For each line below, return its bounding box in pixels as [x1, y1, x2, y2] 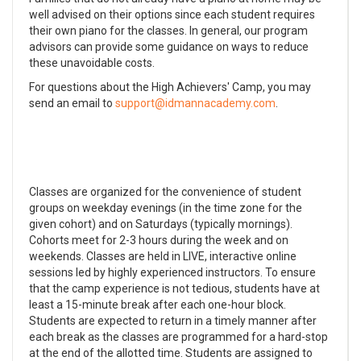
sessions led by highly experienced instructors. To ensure [29, 265, 316, 279]
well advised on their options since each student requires [29, 7, 315, 21]
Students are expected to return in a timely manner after [29, 313, 317, 327]
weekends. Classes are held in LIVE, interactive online [29, 249, 297, 263]
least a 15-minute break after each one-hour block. [29, 297, 286, 311]
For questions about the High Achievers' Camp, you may [29, 80, 311, 93]
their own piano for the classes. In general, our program [29, 23, 308, 37]
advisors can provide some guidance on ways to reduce [29, 39, 309, 53]
